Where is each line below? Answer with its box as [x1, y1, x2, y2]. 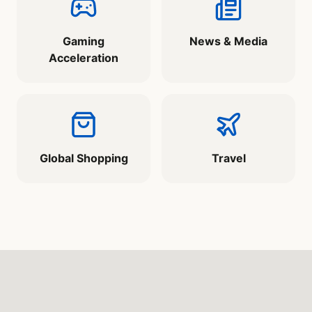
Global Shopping [39, 151, 128, 166]
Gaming [63, 34, 104, 49]
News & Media [189, 34, 267, 49]
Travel [211, 151, 246, 166]
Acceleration [49, 51, 118, 65]
